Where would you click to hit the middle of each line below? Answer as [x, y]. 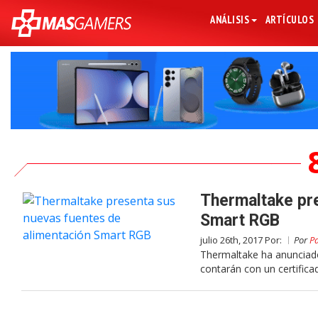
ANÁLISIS [230, 20]
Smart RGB [240, 221]
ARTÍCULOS [290, 20]
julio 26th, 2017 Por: [242, 240]
